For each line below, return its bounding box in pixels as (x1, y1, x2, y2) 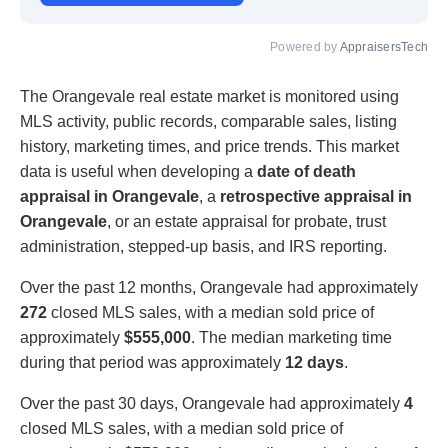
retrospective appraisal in (220, 187, 412, 205)
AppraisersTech (339, 40, 428, 53)
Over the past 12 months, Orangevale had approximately (20, 278, 418, 296)
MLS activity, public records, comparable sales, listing (20, 112, 397, 130)
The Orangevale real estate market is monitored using (20, 87, 399, 105)
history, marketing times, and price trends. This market (20, 137, 399, 155)
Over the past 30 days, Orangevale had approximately (20, 394, 404, 412)
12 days (285, 353, 344, 371)
